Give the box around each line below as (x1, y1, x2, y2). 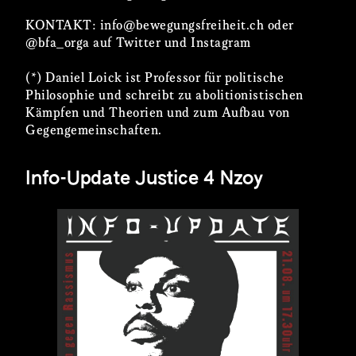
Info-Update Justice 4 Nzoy (25, 169, 263, 188)
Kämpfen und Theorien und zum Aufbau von (25, 106, 290, 120)
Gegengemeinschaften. (25, 123, 162, 137)
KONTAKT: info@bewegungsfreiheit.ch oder (25, 18, 294, 33)
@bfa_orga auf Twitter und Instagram (25, 36, 251, 50)
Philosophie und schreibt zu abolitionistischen (25, 88, 304, 103)
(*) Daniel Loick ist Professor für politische (25, 71, 284, 85)
